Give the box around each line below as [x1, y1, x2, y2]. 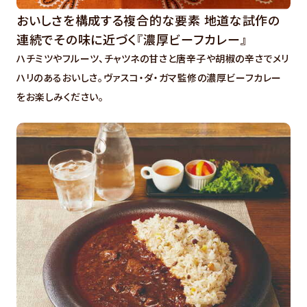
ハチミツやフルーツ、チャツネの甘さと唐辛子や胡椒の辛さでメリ [16, 51, 289, 65]
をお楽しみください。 [16, 89, 104, 103]
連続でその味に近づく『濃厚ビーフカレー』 [16, 29, 247, 48]
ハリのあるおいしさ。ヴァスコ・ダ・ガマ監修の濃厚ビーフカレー [16, 70, 282, 84]
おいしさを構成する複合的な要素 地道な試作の [16, 10, 280, 29]
